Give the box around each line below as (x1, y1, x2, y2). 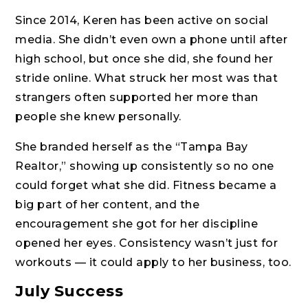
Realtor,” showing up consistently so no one (15, 159, 274, 173)
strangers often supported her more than (15, 91, 258, 104)
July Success (15, 281, 124, 301)
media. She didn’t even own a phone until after (15, 33, 288, 47)
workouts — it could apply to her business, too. (15, 256, 291, 269)
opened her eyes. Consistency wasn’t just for (15, 236, 278, 250)
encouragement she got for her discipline (15, 217, 258, 231)
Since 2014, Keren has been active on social (15, 14, 269, 27)
